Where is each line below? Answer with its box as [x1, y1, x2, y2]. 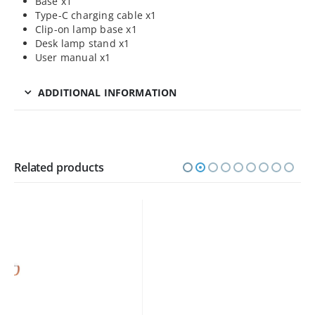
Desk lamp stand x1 [34, 37, 130, 51]
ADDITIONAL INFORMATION [38, 86, 177, 100]
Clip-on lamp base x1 [34, 22, 137, 37]
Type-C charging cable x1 [34, 8, 157, 22]
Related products [14, 160, 104, 176]
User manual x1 [34, 51, 111, 65]
